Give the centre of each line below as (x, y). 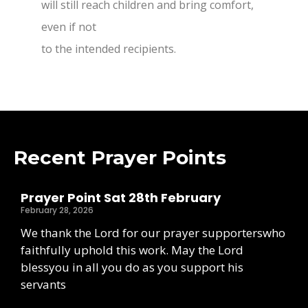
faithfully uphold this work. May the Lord (132, 250)
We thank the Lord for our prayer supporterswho (153, 233)
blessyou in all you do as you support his (132, 267)
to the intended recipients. (109, 49)
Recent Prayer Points (120, 158)
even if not (69, 27)
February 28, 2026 (57, 210)
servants (43, 285)
